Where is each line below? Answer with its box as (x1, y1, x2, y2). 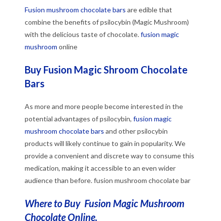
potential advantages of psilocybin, (25, 114, 132, 123)
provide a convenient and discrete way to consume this (25, 151, 194, 160)
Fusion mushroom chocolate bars (25, 5, 126, 14)
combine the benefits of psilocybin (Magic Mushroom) (25, 18, 189, 27)
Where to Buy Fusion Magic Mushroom (25, 197, 184, 210)
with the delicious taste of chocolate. (25, 30, 141, 39)
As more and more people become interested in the (25, 102, 183, 111)
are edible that (126, 5, 172, 14)
